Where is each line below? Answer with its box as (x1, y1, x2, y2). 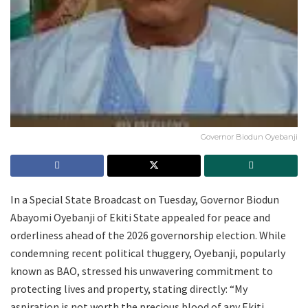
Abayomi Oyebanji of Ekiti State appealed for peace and (10, 210, 270, 224)
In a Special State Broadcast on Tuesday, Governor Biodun (10, 192, 279, 206)
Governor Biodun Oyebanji (201, 131, 298, 142)
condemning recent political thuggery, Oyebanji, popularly (10, 245, 285, 260)
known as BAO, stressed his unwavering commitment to (10, 263, 273, 278)
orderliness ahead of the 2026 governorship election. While (10, 228, 286, 242)
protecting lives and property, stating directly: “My (10, 281, 247, 296)
